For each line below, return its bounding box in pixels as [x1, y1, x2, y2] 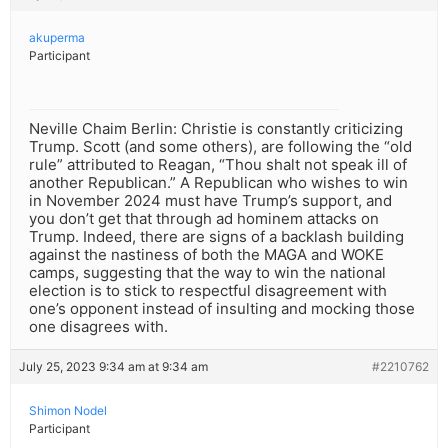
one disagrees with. [29, 317, 168, 337]
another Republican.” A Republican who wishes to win [29, 173, 408, 193]
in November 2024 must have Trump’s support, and [29, 191, 392, 211]
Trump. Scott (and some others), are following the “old [29, 137, 412, 157]
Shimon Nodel [29, 403, 107, 419]
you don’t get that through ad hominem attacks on [29, 209, 379, 229]
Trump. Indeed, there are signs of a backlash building [29, 227, 404, 247]
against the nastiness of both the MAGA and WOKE [29, 245, 384, 265]
